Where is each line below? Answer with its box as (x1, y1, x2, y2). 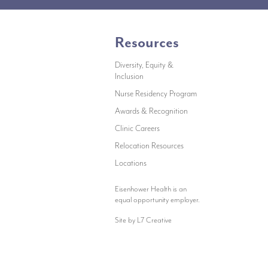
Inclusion (114, 71, 144, 82)
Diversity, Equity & (114, 60, 173, 71)
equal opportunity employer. (114, 194, 200, 205)
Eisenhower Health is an (114, 184, 187, 194)
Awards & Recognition (114, 106, 188, 117)
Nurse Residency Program (114, 89, 197, 99)
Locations (114, 158, 147, 169)
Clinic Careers (114, 123, 160, 134)
